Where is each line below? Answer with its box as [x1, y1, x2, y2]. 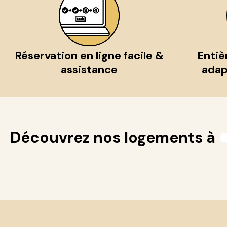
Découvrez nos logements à [10, 128, 215, 147]
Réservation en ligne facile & [14, 48, 164, 63]
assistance [60, 62, 118, 77]
